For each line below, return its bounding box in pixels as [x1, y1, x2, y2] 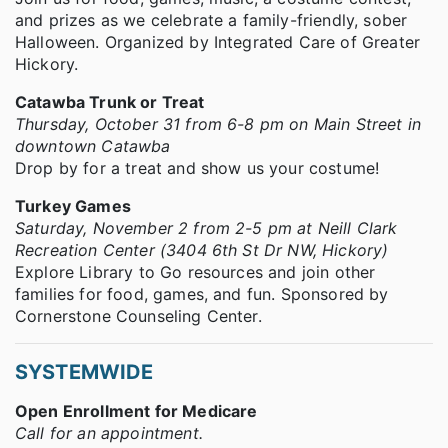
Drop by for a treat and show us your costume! [15, 158, 380, 179]
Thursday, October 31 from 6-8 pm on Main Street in [15, 114, 422, 135]
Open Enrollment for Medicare [15, 401, 258, 422]
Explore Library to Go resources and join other [15, 262, 376, 283]
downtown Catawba [15, 136, 171, 157]
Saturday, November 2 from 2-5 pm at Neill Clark [15, 218, 398, 239]
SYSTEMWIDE [15, 360, 154, 385]
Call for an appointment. [15, 423, 203, 444]
